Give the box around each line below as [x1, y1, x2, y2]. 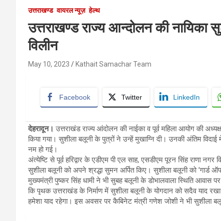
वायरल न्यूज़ [57, 6, 85, 14]
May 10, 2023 [28, 60, 70, 68]
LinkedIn [173, 93, 200, 101]
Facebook [59, 93, 90, 101]
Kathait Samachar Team [75, 60, 151, 68]
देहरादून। [28, 124, 54, 133]
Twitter [121, 93, 142, 101]
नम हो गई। [28, 145, 58, 154]
